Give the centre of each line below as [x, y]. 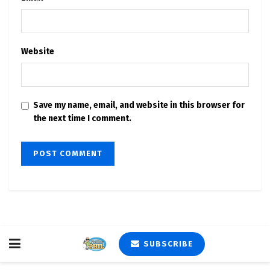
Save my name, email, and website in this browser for [139, 105]
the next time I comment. [82, 118]
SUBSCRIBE [167, 243]
